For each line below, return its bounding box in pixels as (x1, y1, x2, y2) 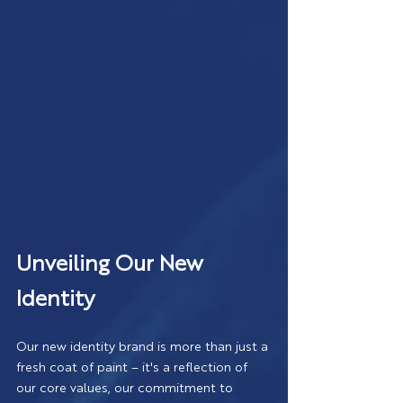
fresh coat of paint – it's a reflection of (16, 358, 251, 374)
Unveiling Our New (16, 247, 208, 276)
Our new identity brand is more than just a (16, 337, 272, 354)
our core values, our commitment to (16, 379, 237, 395)
